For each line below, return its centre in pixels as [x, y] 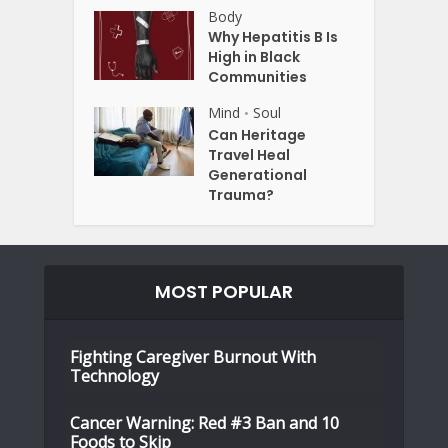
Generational [258, 175]
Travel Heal [249, 155]
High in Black [254, 57]
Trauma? [241, 195]
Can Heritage [257, 135]
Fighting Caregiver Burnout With [193, 357]
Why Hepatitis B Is [273, 37]
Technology [114, 376]
